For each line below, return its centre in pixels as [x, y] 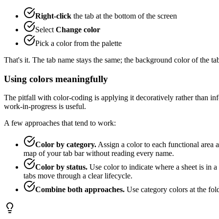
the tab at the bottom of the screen [124, 16]
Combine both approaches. [80, 190]
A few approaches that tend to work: [60, 123]
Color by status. [61, 167]
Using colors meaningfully [56, 79]
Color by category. [66, 145]
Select [45, 29]
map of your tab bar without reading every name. [99, 153]
